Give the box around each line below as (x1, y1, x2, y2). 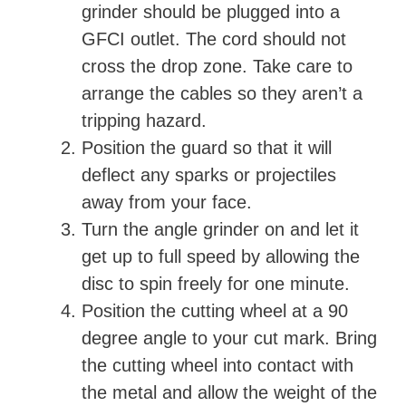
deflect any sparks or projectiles (82, 165, 336, 185)
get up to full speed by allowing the (82, 246, 360, 266)
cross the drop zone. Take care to (82, 56, 353, 76)
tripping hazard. (82, 111, 212, 130)
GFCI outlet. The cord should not (82, 29, 346, 49)
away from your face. (82, 192, 257, 212)
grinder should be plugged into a (82, 2, 340, 22)
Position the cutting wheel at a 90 (82, 301, 348, 321)
